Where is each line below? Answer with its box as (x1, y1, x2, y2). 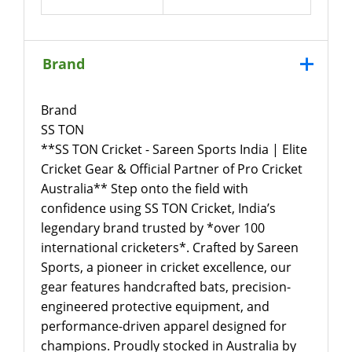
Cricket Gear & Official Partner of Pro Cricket (40, 159, 302, 178)
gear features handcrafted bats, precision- (40, 277, 291, 295)
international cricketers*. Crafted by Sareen (40, 238, 299, 256)
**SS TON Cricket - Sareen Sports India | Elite (40, 140, 307, 158)
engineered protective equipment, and (40, 297, 269, 315)
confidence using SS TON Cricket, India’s (40, 199, 276, 217)
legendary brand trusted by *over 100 (40, 218, 265, 236)
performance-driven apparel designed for (40, 317, 287, 335)
